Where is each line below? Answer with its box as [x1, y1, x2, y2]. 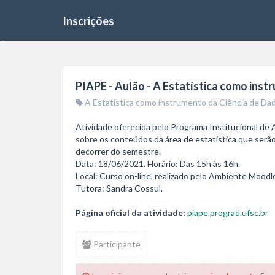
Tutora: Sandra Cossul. [76, 183, 165, 193]
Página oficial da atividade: [76, 207, 185, 218]
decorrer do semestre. [76, 146, 161, 157]
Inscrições [63, 14, 114, 28]
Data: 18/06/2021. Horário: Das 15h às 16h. [76, 158, 240, 169]
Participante [91, 239, 141, 249]
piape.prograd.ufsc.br [187, 207, 268, 218]
